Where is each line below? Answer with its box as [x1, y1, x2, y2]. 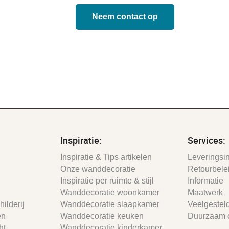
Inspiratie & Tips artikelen [60, 152, 152, 162]
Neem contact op [91, 12, 158, 21]
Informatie [187, 176, 223, 185]
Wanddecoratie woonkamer [60, 188, 159, 197]
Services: [187, 133, 225, 146]
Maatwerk [187, 188, 223, 197]
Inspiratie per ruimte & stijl [60, 176, 154, 185]
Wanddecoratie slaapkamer [60, 199, 159, 209]
